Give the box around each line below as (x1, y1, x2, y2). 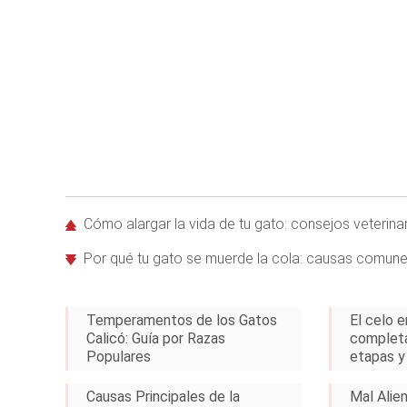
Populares (86, 348, 151, 365)
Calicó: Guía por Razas (86, 330, 225, 347)
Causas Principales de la (86, 388, 240, 405)
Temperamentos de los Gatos (86, 312, 277, 329)
